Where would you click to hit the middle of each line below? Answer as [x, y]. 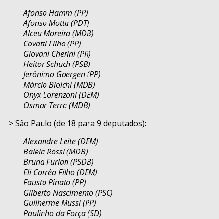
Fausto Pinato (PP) [55, 183]
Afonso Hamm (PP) [56, 13]
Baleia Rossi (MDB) [56, 152]
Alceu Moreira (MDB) [59, 33]
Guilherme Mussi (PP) [60, 203]
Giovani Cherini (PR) [57, 54]
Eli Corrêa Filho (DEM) [60, 172]
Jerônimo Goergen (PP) [62, 75]
